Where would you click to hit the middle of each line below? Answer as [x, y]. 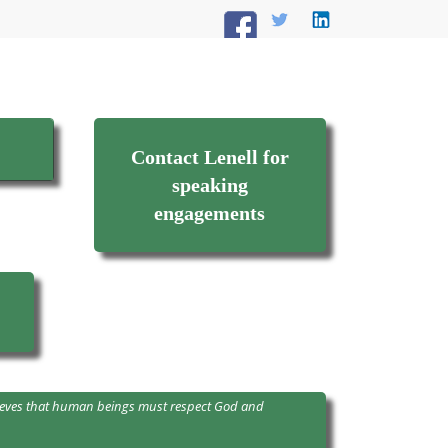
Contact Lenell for [209, 157]
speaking [209, 185]
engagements [210, 213]
